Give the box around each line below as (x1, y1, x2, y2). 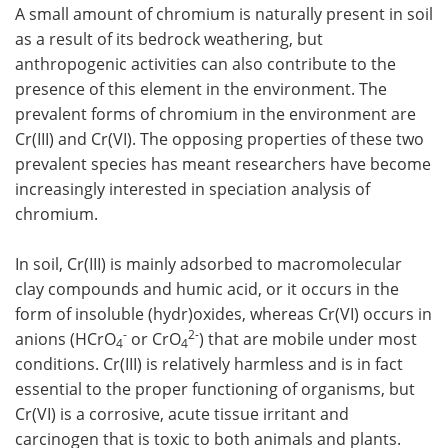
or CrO (127, 327, 181, 350)
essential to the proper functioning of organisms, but (15, 377, 415, 400)
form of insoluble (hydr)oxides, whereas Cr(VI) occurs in (15, 302, 432, 325)
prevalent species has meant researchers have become (15, 152, 431, 175)
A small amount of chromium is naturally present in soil (15, 2, 433, 25)
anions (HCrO (15, 327, 116, 350)
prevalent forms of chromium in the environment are (15, 102, 416, 125)
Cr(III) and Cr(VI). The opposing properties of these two (15, 127, 424, 150)
